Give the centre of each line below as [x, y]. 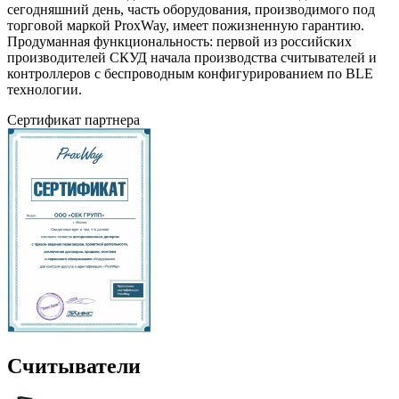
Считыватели [74, 366]
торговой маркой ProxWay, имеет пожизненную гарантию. [186, 25]
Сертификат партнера [73, 119]
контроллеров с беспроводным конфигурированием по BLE [190, 73]
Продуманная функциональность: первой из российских [179, 41]
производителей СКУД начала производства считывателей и [192, 57]
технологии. [45, 89]
